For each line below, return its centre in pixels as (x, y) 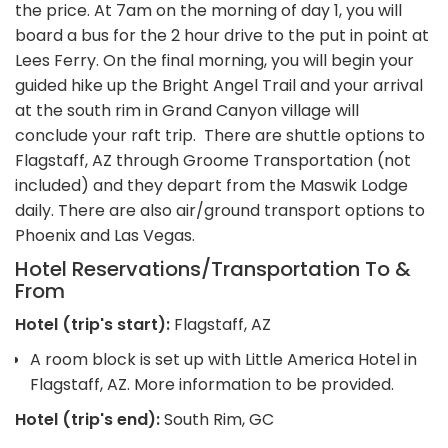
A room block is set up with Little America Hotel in (223, 359)
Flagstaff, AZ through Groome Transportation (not (213, 160)
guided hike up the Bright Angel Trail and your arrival (219, 85)
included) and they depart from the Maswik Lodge (211, 185)
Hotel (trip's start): (94, 324)
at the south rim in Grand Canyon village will (187, 110)
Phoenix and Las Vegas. (105, 235)
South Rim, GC (219, 419)
